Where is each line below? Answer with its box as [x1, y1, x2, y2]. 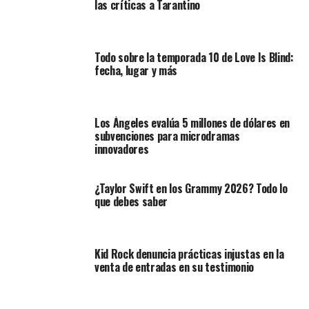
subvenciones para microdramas [94, 128, 240, 145]
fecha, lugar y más [94, 62, 178, 79]
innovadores [94, 141, 149, 158]
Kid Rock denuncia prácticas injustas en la [94, 246, 284, 263]
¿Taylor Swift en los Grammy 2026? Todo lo [94, 180, 288, 197]
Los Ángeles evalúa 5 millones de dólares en [94, 114, 290, 132]
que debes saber [94, 193, 168, 210]
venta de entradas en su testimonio [94, 259, 254, 276]
